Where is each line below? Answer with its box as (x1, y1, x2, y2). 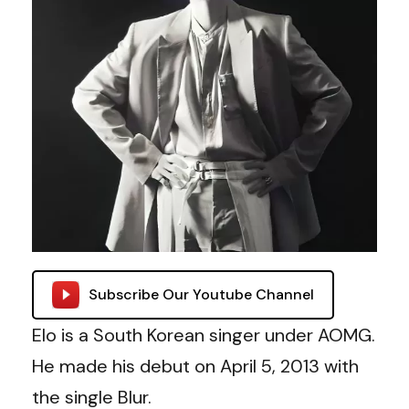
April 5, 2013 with (215, 354, 359, 378)
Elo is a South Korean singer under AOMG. (32, 323, 375, 347)
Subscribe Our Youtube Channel (89, 285, 314, 304)
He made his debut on (32, 354, 215, 378)
